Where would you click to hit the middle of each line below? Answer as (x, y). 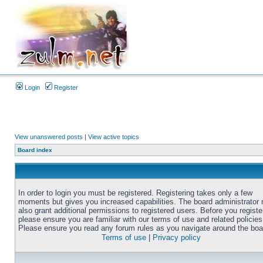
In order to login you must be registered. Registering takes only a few (135, 193)
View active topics (114, 137)
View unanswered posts (49, 137)
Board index (35, 150)
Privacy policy (177, 237)
